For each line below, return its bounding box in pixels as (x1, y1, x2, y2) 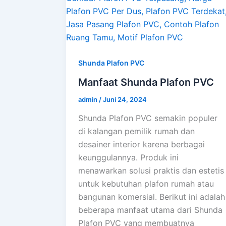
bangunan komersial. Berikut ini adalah (78, 192, 225, 202)
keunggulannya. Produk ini (78, 152, 179, 163)
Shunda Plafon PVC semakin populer (78, 113, 217, 124)
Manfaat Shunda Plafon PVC (78, 76, 214, 88)
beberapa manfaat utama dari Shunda (78, 205, 222, 215)
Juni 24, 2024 (103, 95, 147, 103)
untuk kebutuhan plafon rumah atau (78, 179, 214, 189)
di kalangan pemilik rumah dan (78, 126, 195, 137)
